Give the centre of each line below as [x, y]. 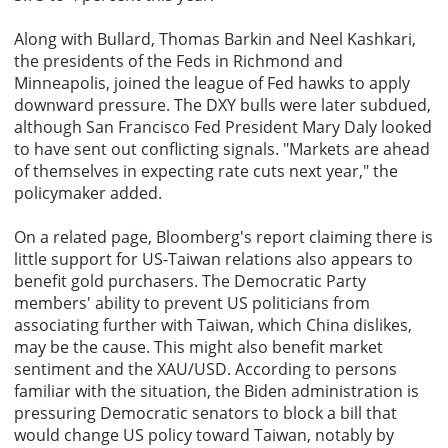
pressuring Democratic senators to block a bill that [205, 413]
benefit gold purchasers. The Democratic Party [190, 281]
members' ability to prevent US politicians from [192, 303]
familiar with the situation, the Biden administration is [216, 391]
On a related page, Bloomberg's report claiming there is [223, 237]
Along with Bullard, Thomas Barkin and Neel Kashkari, [215, 39]
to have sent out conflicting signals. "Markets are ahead [222, 149]
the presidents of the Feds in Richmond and [178, 61]
